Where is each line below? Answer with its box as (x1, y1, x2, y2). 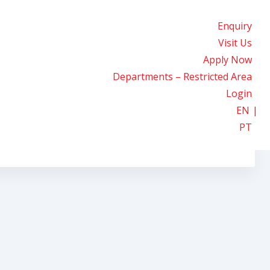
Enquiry (218, 19, 252, 33)
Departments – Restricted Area (113, 69, 252, 83)
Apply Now (203, 52, 252, 66)
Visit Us (218, 36, 252, 49)
